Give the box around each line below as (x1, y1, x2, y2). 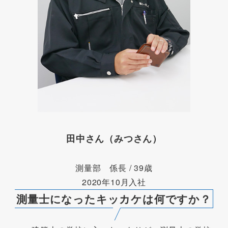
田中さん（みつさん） (66, 131, 162, 145)
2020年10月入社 (82, 176, 146, 188)
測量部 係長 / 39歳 (75, 162, 153, 174)
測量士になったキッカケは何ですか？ (16, 191, 211, 207)
